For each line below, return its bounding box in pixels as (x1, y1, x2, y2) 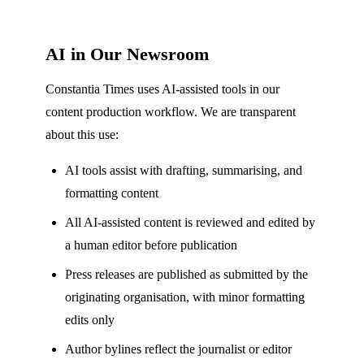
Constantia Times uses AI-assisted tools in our (45, 82, 279, 97)
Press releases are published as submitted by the (65, 267, 308, 282)
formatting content (65, 186, 158, 201)
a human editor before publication (65, 238, 237, 253)
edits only (65, 313, 115, 327)
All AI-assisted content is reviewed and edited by (65, 215, 315, 230)
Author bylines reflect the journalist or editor (65, 342, 292, 357)
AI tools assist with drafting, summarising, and (65, 163, 302, 178)
